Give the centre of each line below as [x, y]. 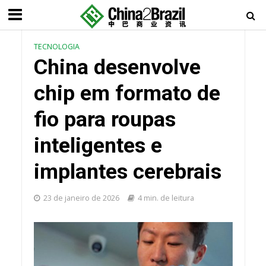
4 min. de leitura [166, 198]
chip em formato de [127, 93]
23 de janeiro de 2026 [81, 198]
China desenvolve [117, 67]
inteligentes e [98, 145]
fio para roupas [104, 119]
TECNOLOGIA [56, 47]
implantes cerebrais [127, 172]
